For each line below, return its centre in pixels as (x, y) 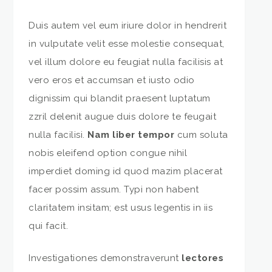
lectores (201, 258)
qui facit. (49, 226)
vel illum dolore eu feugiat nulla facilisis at (126, 62)
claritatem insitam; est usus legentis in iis (121, 208)
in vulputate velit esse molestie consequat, (127, 44)
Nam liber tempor (131, 135)
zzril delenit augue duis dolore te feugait (123, 117)
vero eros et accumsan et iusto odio (112, 80)
